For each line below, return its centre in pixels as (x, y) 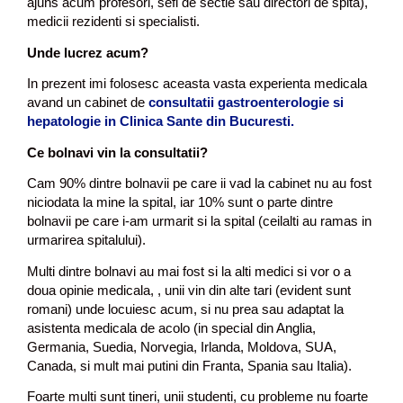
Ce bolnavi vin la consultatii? (117, 152)
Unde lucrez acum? (88, 52)
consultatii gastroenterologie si (244, 103)
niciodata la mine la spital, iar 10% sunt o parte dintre (180, 202)
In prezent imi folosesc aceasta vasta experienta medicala (197, 84)
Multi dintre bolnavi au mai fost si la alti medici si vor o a (189, 271)
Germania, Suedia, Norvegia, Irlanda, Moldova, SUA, (182, 346)
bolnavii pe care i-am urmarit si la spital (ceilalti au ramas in (199, 221)
